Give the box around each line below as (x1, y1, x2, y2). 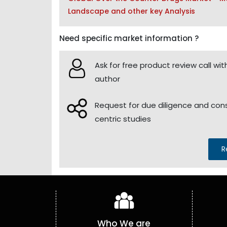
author (95, 73, 120, 84)
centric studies (95, 113, 151, 124)
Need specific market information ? (59, 32, 199, 44)
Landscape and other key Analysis (68, 6, 195, 16)
